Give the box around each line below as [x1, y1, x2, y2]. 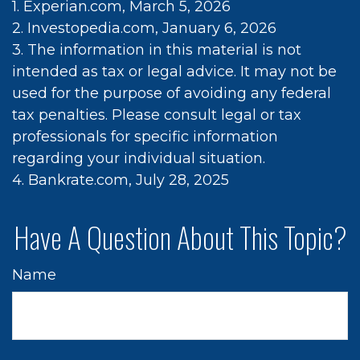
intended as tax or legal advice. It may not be [12, 63, 337, 80]
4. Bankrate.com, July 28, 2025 [12, 171, 229, 189]
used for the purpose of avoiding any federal [12, 84, 331, 102]
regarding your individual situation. [12, 149, 265, 167]
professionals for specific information [12, 128, 278, 145]
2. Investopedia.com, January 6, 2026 [12, 19, 276, 37]
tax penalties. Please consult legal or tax [12, 106, 301, 124]
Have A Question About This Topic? [13, 215, 347, 258]
